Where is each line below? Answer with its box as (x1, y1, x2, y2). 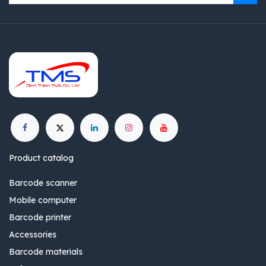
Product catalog (9, 152, 74, 163)
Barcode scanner (9, 177, 77, 188)
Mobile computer (9, 194, 77, 205)
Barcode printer (9, 211, 71, 223)
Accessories (9, 229, 56, 240)
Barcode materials (9, 246, 83, 257)
